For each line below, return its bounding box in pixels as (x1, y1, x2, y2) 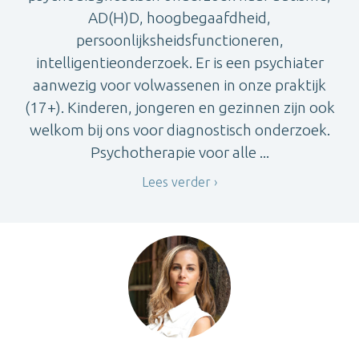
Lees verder (142, 175, 211, 190)
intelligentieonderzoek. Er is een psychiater (35, 54, 324, 72)
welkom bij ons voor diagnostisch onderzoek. (29, 121, 330, 139)
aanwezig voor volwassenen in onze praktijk (33, 76, 326, 95)
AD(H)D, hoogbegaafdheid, (88, 9, 271, 27)
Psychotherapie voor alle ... (90, 143, 269, 162)
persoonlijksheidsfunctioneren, (75, 31, 284, 50)
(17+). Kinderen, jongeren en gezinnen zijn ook (24, 99, 335, 117)
